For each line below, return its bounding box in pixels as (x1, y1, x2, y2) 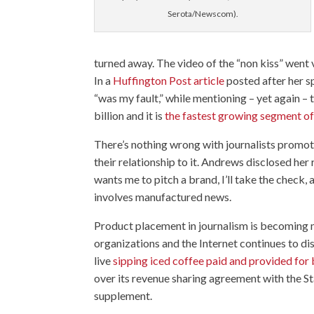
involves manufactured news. (94, 190, 232, 203)
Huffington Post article (113, 74, 225, 87)
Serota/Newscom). (167, 8, 238, 19)
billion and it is (94, 109, 165, 122)
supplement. (94, 289, 153, 302)
